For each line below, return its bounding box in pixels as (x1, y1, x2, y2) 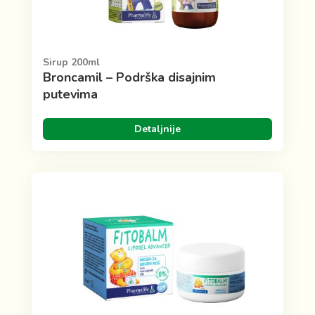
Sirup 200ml (42, 55, 100, 69)
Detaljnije (134, 122, 181, 136)
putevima (42, 85, 98, 103)
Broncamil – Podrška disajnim (42, 68, 216, 86)
